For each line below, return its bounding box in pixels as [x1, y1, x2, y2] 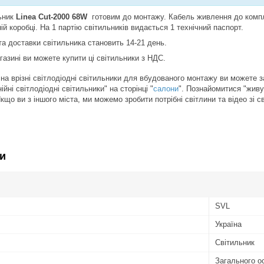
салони [153, 84, 179, 94]
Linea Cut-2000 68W [16, 12, 87, 22]
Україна [215, 220, 242, 229]
